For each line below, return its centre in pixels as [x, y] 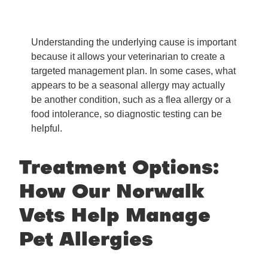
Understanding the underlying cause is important [134, 42]
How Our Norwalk [112, 193]
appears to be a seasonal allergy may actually [128, 86]
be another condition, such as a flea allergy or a [131, 100]
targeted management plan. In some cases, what [133, 71]
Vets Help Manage [115, 217]
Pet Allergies [86, 241]
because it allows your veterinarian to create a [128, 57]
